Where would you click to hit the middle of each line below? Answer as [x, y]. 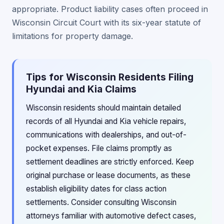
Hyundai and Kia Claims [81, 89]
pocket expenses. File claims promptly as [99, 148]
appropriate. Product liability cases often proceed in [110, 9]
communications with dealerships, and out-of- [106, 135]
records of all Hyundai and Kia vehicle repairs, [106, 121]
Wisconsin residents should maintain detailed [103, 108]
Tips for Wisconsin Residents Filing [110, 77]
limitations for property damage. [72, 36]
